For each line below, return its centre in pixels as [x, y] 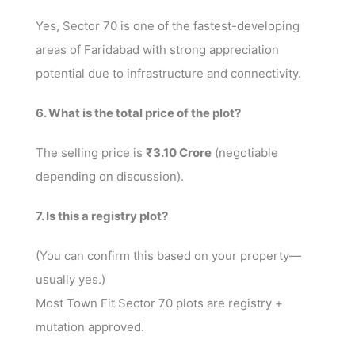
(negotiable [245, 152]
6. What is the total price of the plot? [138, 113]
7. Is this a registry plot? [102, 216]
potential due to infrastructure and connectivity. [168, 73]
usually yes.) [71, 279]
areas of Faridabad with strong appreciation [157, 49]
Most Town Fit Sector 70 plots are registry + [159, 303]
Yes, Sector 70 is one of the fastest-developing [168, 25]
